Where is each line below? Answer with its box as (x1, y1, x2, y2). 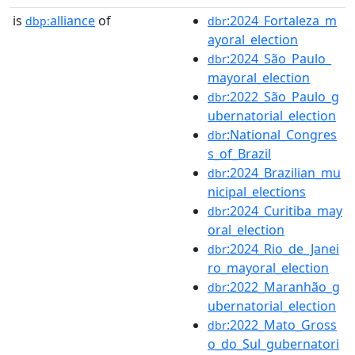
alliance (50, 11, 95, 29)
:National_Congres (227, 125, 337, 143)
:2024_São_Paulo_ (227, 49, 331, 67)
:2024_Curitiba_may (227, 201, 342, 219)
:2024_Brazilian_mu (227, 163, 341, 181)
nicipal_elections (208, 182, 306, 200)
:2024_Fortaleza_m (227, 11, 337, 29)
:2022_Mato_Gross (227, 315, 337, 334)
